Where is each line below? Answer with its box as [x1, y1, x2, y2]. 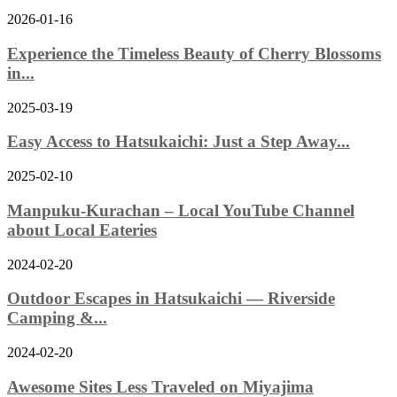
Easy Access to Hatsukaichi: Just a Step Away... [7, 132, 350, 152]
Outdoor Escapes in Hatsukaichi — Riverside [7, 289, 335, 308]
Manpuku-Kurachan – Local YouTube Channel [7, 200, 354, 220]
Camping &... [7, 308, 107, 328]
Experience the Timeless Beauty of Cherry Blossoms [7, 44, 381, 64]
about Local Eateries [7, 220, 157, 239]
